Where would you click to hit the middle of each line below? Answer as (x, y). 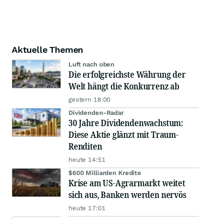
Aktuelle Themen (48, 50)
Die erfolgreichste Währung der (127, 75)
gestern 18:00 (90, 100)
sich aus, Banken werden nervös (127, 195)
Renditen (85, 146)
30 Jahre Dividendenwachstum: (126, 123)
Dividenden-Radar (96, 113)
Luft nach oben (92, 65)
